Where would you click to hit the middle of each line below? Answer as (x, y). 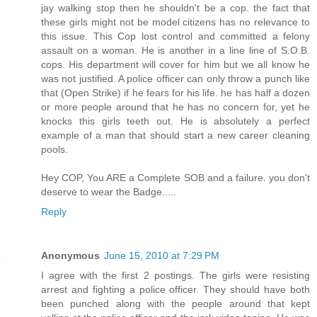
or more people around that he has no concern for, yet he (175, 107)
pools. (54, 150)
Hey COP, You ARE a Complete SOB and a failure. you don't (175, 178)
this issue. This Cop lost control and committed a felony (175, 36)
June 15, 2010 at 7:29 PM (162, 256)
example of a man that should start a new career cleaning (175, 136)
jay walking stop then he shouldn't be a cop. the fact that (175, 8)
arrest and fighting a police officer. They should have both (175, 290)
